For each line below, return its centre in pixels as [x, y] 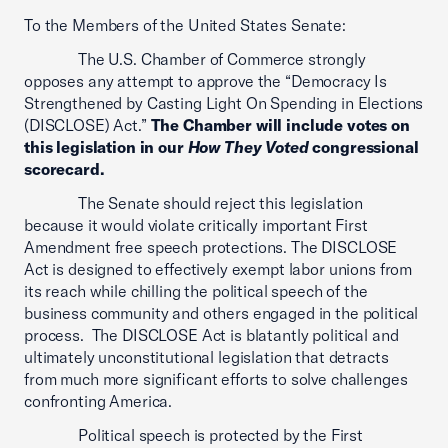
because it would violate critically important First [196, 225]
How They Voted [248, 147]
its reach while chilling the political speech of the [196, 291]
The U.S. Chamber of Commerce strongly [195, 59]
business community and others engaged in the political [221, 313]
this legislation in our [106, 147]
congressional [363, 147]
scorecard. [64, 169]
